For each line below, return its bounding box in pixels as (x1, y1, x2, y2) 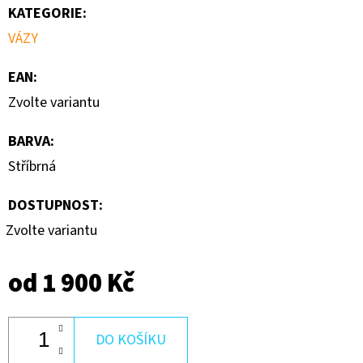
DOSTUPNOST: (8, 194, 103, 216)
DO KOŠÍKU (96, 329, 166, 350)
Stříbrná (8, 156, 56, 177)
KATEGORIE (8, 2, 83, 23)
